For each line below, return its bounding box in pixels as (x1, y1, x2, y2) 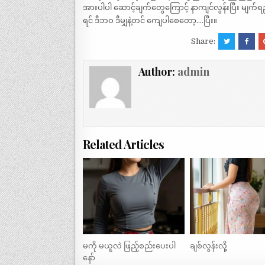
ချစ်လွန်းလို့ (190, 241, 228, 250)
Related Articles (83, 136, 164, 153)
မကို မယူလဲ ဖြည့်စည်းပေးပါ (83, 241, 176, 250)
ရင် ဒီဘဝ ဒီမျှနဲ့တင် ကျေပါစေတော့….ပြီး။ (83, 15, 217, 25)
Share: (191, 36, 218, 46)
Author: (138, 64, 178, 79)
